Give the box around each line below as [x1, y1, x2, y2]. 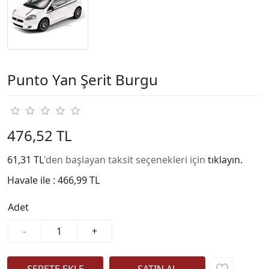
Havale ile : [7, 173, 58, 187]
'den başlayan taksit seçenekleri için [44, 153, 208, 166]
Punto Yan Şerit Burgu [7, 69, 158, 89]
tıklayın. [208, 153, 243, 166]
